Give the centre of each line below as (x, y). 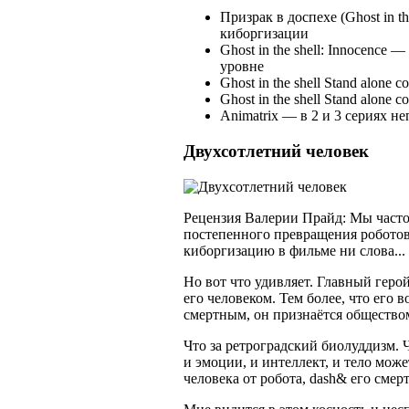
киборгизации (264, 34)
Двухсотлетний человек (276, 151)
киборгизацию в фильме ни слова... (294, 250)
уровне (242, 67)
